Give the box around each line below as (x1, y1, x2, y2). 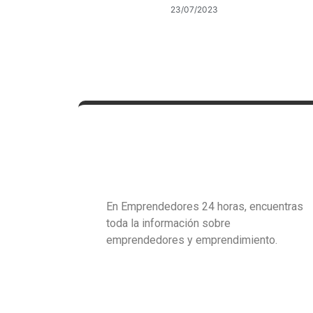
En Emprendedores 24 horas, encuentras (106, 200, 303, 213)
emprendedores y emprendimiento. (106, 233, 280, 247)
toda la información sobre (106, 217, 231, 230)
